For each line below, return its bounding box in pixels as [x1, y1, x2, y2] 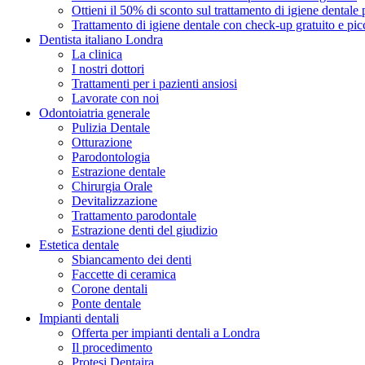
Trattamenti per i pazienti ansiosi [72, 76, 237, 90]
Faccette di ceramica [72, 266, 176, 281]
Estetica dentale [39, 237, 119, 252]
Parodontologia [72, 149, 150, 164]
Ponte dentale [72, 296, 141, 310]
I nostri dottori [72, 61, 144, 76]
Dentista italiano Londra [39, 32, 163, 46]
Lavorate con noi [72, 90, 159, 105]
